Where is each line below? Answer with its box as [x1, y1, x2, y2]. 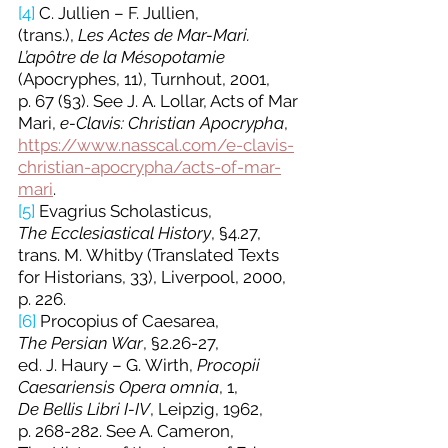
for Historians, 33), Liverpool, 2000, [18, 267, 290, 288]
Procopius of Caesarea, [40, 311, 223, 332]
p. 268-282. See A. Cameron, [18, 421, 238, 442]
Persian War [51, 333, 143, 354]
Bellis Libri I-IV [43, 399, 150, 420]
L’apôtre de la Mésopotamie [18, 47, 225, 68]
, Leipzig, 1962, [150, 399, 267, 420]
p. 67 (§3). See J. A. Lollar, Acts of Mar [18, 91, 302, 112]
